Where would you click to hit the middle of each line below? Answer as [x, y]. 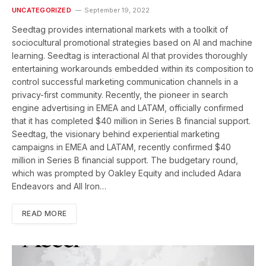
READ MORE [45, 214]
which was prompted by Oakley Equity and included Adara [126, 173]
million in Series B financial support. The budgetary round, [125, 160]
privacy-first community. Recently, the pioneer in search [120, 95]
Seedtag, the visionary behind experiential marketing [116, 134]
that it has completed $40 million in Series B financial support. [131, 121]
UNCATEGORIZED [42, 10]
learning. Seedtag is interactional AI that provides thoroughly [130, 56]
